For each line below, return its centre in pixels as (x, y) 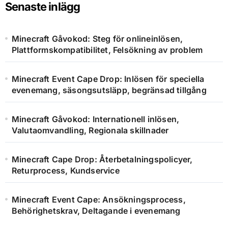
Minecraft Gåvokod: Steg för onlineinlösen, (97, 39)
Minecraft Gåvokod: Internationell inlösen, (95, 119)
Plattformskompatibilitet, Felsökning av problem (107, 50)
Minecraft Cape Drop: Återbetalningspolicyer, (102, 160)
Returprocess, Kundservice (65, 171)
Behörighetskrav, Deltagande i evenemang (96, 211)
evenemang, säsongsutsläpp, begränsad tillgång (109, 90)
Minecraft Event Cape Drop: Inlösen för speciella (108, 79)
